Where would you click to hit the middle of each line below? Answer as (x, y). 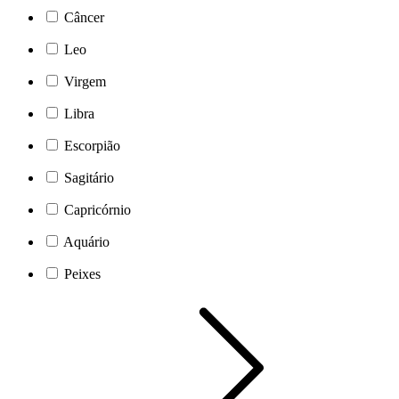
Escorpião (92, 145)
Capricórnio (98, 209)
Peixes (82, 273)
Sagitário (89, 177)
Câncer (84, 17)
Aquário (86, 241)
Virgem (85, 81)
